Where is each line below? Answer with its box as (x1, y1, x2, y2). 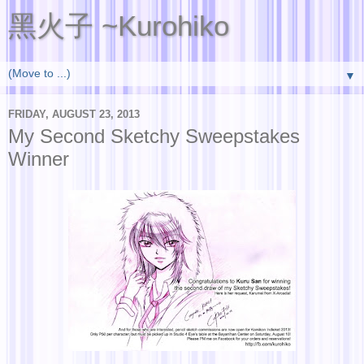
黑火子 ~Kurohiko (8, 11, 229, 41)
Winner (8, 148, 69, 170)
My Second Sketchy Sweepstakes (8, 125, 300, 147)
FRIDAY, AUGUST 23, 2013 (8, 107, 140, 120)
